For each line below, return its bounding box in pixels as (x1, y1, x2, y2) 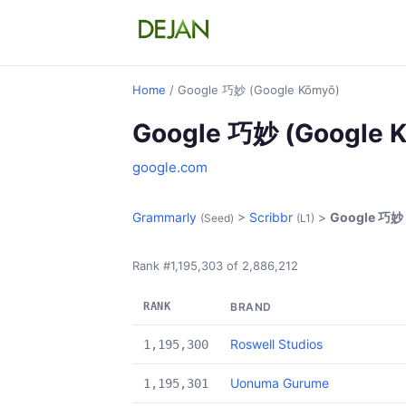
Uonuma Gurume (230, 375, 329, 391)
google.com (132, 159, 208, 176)
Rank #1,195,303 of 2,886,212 (132, 258, 298, 273)
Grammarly (132, 209, 197, 225)
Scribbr (249, 209, 293, 225)
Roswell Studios (230, 336, 323, 352)
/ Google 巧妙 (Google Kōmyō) (166, 82, 340, 97)
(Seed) (200, 211, 234, 225)
